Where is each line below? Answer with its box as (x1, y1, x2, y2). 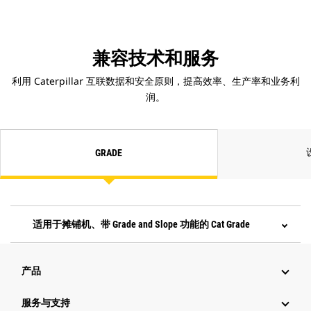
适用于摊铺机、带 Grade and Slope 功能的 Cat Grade (33, 219, 250, 230)
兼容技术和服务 (92, 48, 219, 69)
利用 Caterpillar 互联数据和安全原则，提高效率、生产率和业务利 (11, 74, 300, 88)
